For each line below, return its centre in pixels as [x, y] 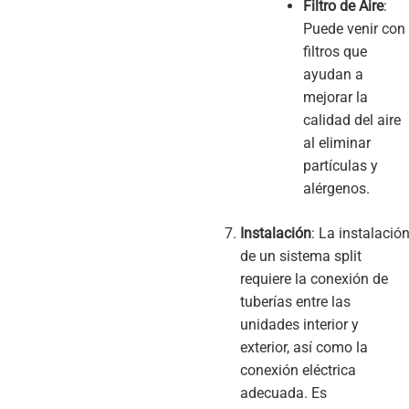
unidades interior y [299, 324]
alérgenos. [336, 188]
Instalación [275, 233]
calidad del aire [351, 120]
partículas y [340, 165]
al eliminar [336, 142]
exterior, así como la [304, 347]
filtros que [335, 51]
